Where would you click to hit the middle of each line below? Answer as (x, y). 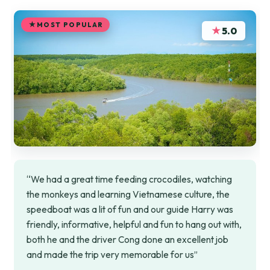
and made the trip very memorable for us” (112, 255)
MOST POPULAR (70, 24)
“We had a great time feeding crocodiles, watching (130, 180)
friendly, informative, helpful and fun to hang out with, (134, 225)
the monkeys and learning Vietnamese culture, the (128, 195)
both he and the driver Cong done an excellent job (128, 240)
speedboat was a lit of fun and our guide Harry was (130, 210)
